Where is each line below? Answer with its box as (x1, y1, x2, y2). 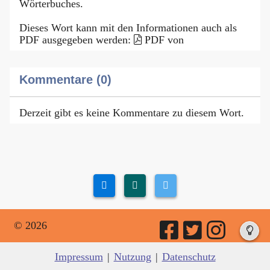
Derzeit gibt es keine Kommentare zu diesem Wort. (19, 106, 244, 119)
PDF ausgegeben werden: (19, 33, 134, 46)
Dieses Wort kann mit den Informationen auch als (19, 21, 237, 34)
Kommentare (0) (19, 72, 111, 86)
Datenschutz (162, 250, 216, 263)
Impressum (54, 250, 103, 263)
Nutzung (113, 250, 151, 263)
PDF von (145, 33, 184, 46)
